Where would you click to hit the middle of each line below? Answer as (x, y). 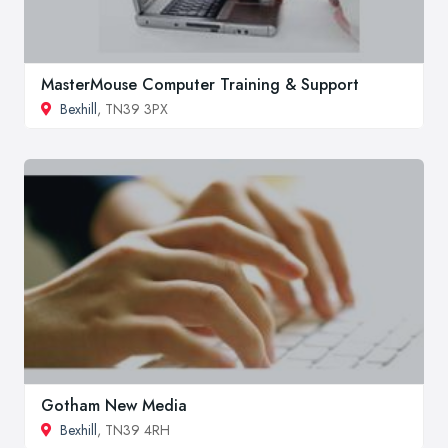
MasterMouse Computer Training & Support (200, 85)
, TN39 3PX (132, 109)
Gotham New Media (114, 405)
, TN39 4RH (133, 429)
